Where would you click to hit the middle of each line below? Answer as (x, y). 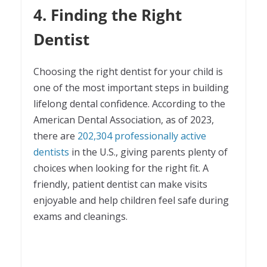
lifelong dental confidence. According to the (129, 104)
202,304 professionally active (142, 136)
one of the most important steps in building (131, 88)
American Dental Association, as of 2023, (124, 120)
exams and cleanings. (80, 217)
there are (55, 136)
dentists (52, 152)
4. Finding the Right (108, 15)
